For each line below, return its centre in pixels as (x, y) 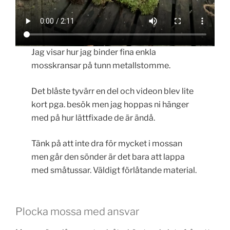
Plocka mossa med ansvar (77, 211)
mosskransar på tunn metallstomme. (101, 66)
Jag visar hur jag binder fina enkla (94, 52)
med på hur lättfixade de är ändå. (93, 118)
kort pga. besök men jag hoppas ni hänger (110, 105)
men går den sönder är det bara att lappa (108, 157)
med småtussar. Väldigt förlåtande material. (114, 170)
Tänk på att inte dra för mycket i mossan (107, 144)
